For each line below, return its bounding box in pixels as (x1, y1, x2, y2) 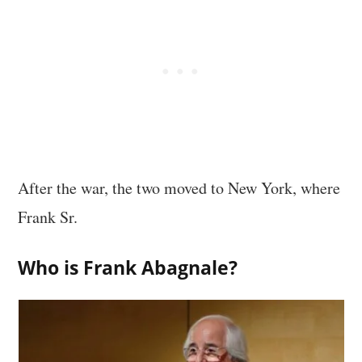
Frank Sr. (18, 205, 78, 228)
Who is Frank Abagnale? (18, 255, 238, 281)
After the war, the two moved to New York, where (18, 176, 341, 199)
